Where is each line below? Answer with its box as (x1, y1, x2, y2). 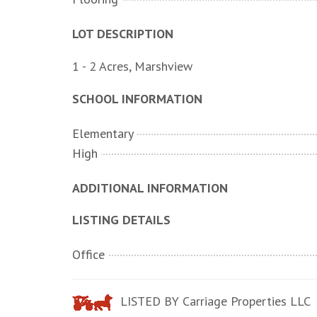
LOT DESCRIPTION (72, 25, 173, 42)
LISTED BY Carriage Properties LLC (117, 293, 311, 309)
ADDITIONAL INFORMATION (72, 180, 228, 196)
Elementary (72, 125, 134, 142)
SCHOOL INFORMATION (72, 91, 202, 107)
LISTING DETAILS (72, 212, 171, 228)
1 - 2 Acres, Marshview (72, 58, 192, 74)
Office (72, 246, 105, 263)
